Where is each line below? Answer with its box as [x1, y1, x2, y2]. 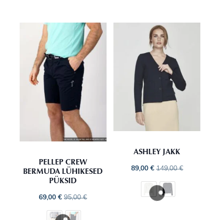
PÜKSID [49, 175, 77, 186]
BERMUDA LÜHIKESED [23, 165, 103, 177]
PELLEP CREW [39, 156, 87, 167]
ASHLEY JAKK [134, 146, 181, 157]
